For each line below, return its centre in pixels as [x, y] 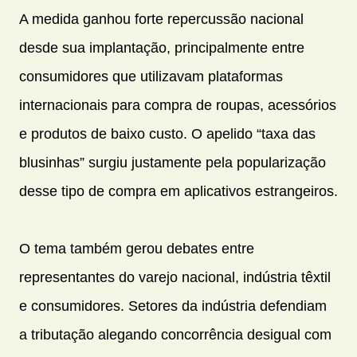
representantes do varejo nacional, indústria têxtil [175, 278]
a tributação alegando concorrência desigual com [175, 335]
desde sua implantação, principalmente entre [162, 48]
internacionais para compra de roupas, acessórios [178, 106]
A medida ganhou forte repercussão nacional [161, 20]
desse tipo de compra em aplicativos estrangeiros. [178, 192]
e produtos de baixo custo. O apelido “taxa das [167, 134]
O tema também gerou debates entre [137, 249]
